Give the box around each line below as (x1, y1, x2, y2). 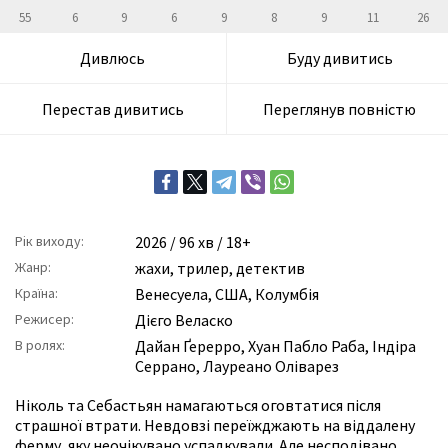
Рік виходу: (15, 232, 84, 251)
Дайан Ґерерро (135, 336, 241, 357)
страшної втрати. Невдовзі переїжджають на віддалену (15, 415, 415, 436)
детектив (236, 258, 305, 279)
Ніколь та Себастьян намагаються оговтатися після (15, 395, 381, 416)
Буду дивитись (286, 48, 393, 68)
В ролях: (15, 336, 65, 355)
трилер (177, 258, 229, 279)
